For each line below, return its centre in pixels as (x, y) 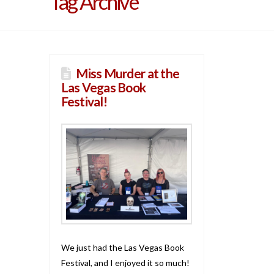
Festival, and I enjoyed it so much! (125, 262)
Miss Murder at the (128, 73)
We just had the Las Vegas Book (122, 247)
